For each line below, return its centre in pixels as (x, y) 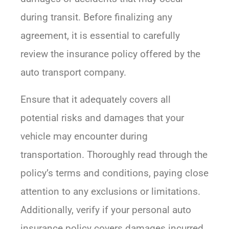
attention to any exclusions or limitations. (110, 192)
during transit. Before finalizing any (96, 17)
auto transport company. (73, 73)
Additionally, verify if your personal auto (106, 210)
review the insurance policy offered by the (110, 54)
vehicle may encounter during (84, 136)
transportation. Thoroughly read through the (114, 155)
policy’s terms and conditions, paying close (114, 173)
